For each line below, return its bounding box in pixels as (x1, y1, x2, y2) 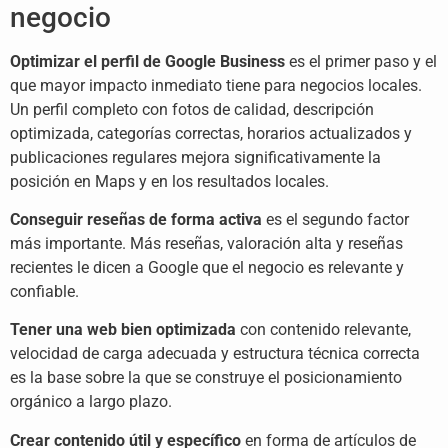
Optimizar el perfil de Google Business (10, 51, 285, 71)
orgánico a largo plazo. (10, 392, 172, 412)
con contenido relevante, (236, 320, 411, 340)
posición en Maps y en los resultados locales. (10, 171, 329, 191)
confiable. (10, 282, 79, 302)
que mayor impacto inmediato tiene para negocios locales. (10, 75, 422, 95)
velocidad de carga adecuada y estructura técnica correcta (10, 344, 420, 364)
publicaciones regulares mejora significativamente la (10, 147, 381, 167)
